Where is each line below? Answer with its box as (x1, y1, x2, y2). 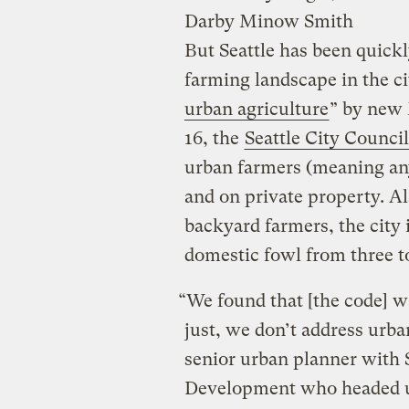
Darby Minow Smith (184, 10, 353, 32)
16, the (184, 127, 244, 149)
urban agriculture (184, 98, 329, 120)
